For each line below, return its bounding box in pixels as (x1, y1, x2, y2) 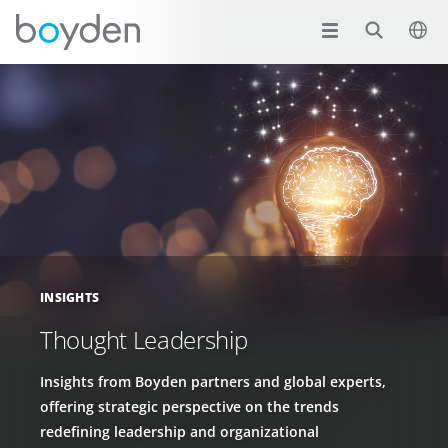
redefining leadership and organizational (40, 421, 319, 441)
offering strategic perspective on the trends (40, 396, 339, 416)
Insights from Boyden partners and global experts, (40, 371, 386, 391)
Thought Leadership (40, 322, 248, 356)
